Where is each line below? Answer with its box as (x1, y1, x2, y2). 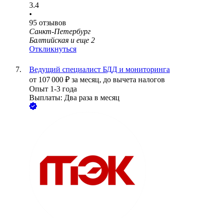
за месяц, (72, 75, 103, 84)
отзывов (39, 18, 66, 27)
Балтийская (29, 36, 69, 45)
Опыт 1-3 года (29, 85, 77, 93)
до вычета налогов (103, 75, 165, 84)
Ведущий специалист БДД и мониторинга (29, 65, 170, 74)
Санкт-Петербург (29, 27, 91, 36)
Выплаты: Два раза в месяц (29, 93, 120, 102)
